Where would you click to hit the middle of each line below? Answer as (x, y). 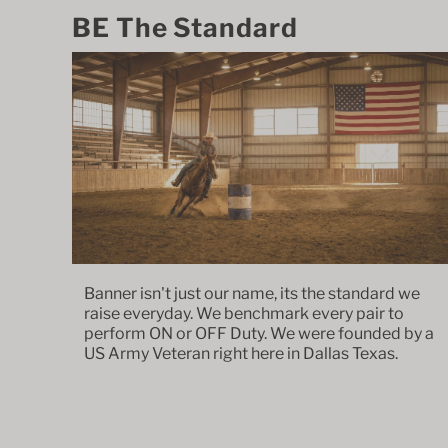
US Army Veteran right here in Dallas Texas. (242, 353)
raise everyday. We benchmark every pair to (244, 313)
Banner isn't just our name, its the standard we (252, 293)
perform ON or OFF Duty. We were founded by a (259, 333)
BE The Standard (185, 27)
